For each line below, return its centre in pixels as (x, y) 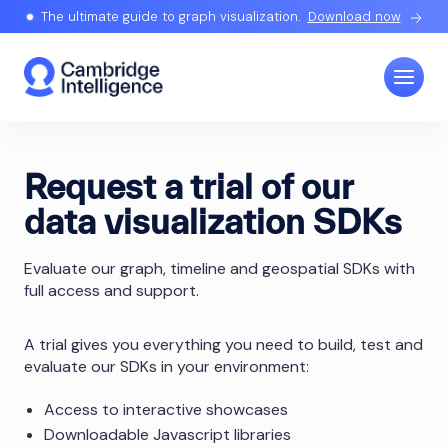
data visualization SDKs (213, 221)
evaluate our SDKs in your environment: (166, 366)
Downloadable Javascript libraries (167, 434)
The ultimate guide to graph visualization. (170, 16)
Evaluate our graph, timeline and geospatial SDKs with (219, 268)
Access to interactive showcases (166, 409)
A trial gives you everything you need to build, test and (223, 344)
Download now (354, 16)
